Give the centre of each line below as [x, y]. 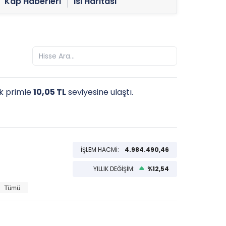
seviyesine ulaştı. [100, 92]
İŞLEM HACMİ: [101, 150]
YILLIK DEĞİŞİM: [115, 169]
